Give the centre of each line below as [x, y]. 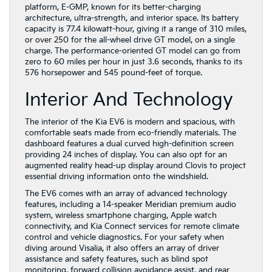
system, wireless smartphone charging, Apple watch [121, 216]
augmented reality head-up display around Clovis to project [135, 166]
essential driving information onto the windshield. [117, 177]
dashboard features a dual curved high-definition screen [129, 144]
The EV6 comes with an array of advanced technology [126, 194]
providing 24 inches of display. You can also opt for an [126, 155]
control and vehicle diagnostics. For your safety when [124, 237]
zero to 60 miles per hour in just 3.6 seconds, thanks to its [134, 62]
